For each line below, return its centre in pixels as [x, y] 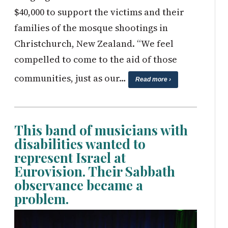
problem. [41, 198]
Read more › [153, 79]
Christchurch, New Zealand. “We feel [94, 43]
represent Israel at [70, 157]
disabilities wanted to [80, 144]
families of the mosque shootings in [91, 27]
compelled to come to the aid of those [95, 59]
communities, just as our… [71, 78]
